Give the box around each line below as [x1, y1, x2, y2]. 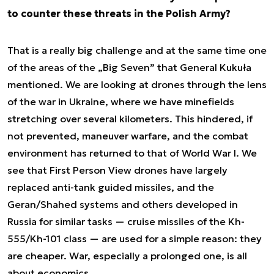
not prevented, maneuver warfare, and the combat [7, 130, 248, 142]
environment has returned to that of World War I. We [7, 147, 257, 159]
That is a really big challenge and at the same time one [7, 44, 267, 56]
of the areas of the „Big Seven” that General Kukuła [7, 61, 251, 73]
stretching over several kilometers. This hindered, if [7, 113, 253, 125]
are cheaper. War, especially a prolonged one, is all [7, 250, 247, 262]
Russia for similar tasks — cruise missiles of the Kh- [7, 215, 245, 228]
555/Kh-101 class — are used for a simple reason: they [7, 232, 262, 245]
